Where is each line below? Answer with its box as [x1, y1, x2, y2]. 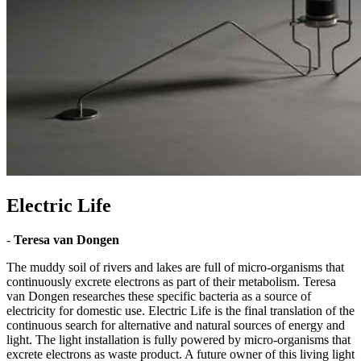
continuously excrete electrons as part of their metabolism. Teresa [6, 274, 336, 288]
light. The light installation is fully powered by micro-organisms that [6, 332, 351, 346]
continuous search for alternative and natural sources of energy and [6, 317, 345, 332]
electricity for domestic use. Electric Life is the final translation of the [6, 303, 355, 317]
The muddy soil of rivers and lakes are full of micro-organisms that [6, 259, 344, 274]
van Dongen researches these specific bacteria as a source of [6, 288, 311, 303]
